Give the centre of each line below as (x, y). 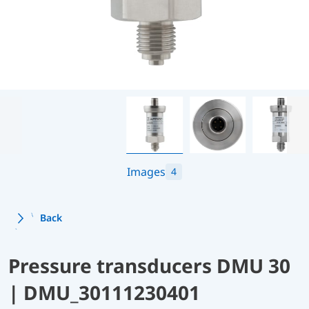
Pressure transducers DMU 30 (149, 265)
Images (146, 171)
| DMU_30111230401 (104, 292)
